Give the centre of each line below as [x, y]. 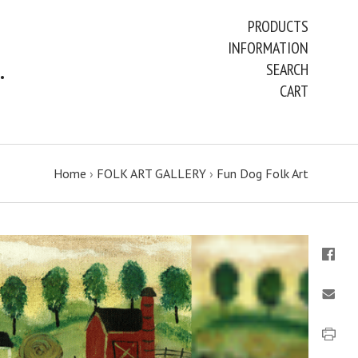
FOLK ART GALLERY [151, 173]
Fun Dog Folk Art [263, 173]
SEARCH [287, 70]
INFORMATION [268, 48]
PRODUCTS [278, 26]
